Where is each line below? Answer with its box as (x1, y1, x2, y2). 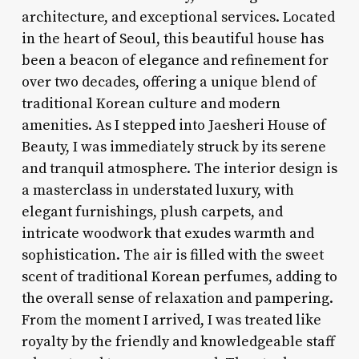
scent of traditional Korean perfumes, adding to (21, 267, 337, 286)
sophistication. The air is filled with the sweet (21, 245, 324, 264)
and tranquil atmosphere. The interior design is (21, 159, 337, 178)
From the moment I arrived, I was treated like (21, 310, 321, 329)
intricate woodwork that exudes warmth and (21, 224, 314, 243)
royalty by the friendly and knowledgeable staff (21, 332, 335, 351)
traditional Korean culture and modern (21, 94, 280, 113)
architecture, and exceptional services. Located (21, 7, 335, 26)
